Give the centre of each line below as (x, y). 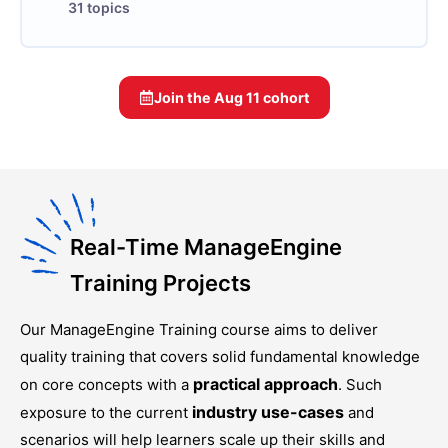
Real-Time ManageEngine (206, 247)
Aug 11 (236, 97)
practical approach (263, 384)
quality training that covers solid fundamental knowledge (220, 356)
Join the (183, 97)
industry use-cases (266, 412)
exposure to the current (104, 412)
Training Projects (160, 283)
